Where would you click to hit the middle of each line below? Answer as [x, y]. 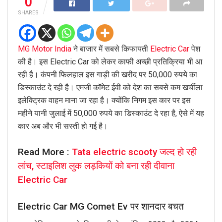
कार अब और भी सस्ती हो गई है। [63, 126]
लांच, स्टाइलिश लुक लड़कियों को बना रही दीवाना [97, 166]
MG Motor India [45, 49]
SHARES [28, 12]
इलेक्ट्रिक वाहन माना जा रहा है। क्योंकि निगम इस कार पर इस [104, 100]
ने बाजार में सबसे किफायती [111, 49]
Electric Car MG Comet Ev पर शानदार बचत [101, 206]
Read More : [45, 152]
